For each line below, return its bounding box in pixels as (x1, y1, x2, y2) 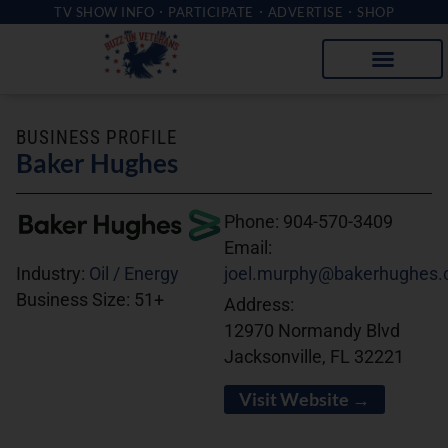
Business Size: (16, 290, 134, 311)
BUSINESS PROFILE (16, 126, 177, 149)
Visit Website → (239, 389, 370, 410)
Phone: (224, 212, 283, 232)
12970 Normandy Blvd (224, 321, 400, 341)
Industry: (16, 264, 89, 285)
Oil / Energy (89, 264, 179, 285)
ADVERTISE (267, 4, 343, 20)
